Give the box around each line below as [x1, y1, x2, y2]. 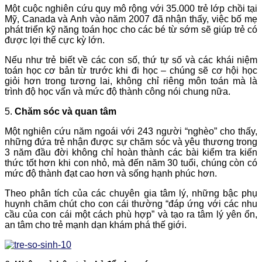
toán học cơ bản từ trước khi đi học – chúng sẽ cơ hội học [5, 65, 257, 76]
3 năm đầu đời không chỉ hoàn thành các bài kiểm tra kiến [5, 147, 257, 158]
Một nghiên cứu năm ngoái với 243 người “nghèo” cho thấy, [5, 126, 257, 137]
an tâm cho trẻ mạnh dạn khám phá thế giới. [5, 220, 187, 230]
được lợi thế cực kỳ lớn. [5, 35, 105, 46]
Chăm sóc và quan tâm [15, 106, 116, 117]
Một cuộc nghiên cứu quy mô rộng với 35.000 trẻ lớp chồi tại [5, 4, 257, 14]
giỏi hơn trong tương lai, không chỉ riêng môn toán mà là [5, 76, 257, 87]
